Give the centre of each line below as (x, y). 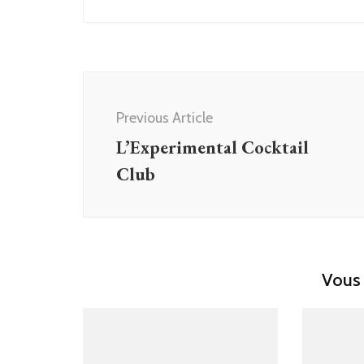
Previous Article (165, 117)
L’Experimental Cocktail (212, 147)
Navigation (135, 107)
